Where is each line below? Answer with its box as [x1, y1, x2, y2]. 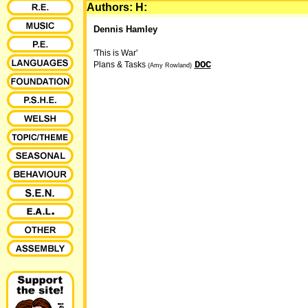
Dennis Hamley [93, 24, 157, 34]
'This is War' [93, 48, 137, 58]
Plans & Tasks [93, 60, 148, 69]
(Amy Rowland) [147, 62, 192, 69]
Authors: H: [86, 1, 147, 13]
